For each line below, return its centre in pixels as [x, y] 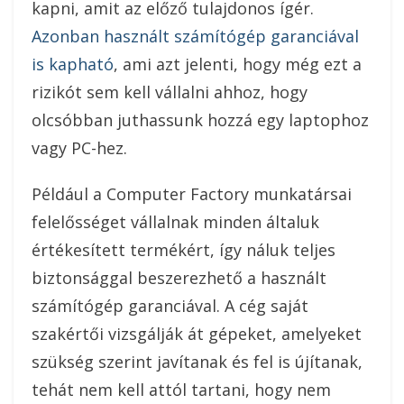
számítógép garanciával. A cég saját [170, 306]
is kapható [73, 64]
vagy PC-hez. [79, 148]
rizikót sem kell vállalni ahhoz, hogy [170, 92]
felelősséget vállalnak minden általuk [175, 222]
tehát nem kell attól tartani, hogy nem [181, 390]
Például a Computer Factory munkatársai [192, 194]
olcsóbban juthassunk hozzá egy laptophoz [200, 120]
